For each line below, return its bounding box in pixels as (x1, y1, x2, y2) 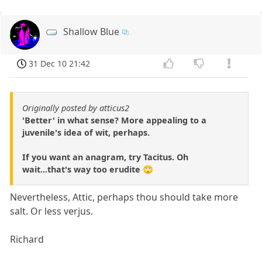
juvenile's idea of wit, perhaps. (22, 127, 150, 139)
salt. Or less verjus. (10, 205, 94, 218)
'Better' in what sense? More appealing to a (22, 115, 206, 126)
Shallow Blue (63, 25, 120, 38)
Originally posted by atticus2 (22, 102, 129, 114)
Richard (10, 233, 44, 246)
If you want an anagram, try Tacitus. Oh (22, 151, 188, 163)
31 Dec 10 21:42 (29, 57, 91, 69)
